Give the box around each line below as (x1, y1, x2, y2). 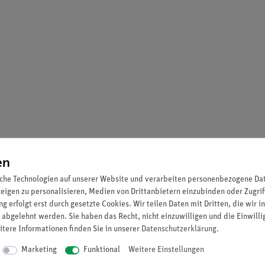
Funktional (83, 245, 120, 255)
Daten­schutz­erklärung (141, 225, 216, 234)
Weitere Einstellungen (128, 245, 204, 255)
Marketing (21, 245, 57, 255)
